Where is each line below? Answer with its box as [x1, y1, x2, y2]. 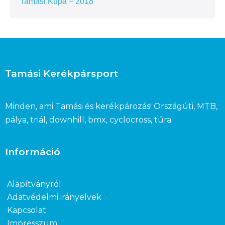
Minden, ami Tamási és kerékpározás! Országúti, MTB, [5, 101, 217, 111]
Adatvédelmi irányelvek [7, 192, 101, 202]
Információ [5, 146, 60, 158]
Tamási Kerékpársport [5, 68, 118, 80]
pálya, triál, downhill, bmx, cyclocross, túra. [5, 115, 173, 125]
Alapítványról [7, 179, 61, 189]
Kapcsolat [7, 205, 46, 215]
